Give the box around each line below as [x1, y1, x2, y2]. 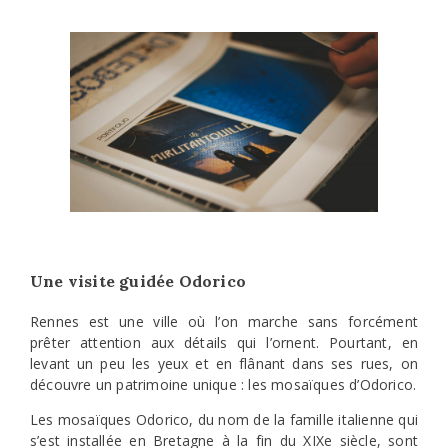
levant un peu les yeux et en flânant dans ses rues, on [30, 353, 418, 373]
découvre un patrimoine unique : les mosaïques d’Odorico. [30, 374, 417, 394]
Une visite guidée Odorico [30, 270, 246, 291]
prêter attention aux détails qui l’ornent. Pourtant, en [30, 332, 418, 352]
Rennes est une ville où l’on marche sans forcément [30, 311, 418, 331]
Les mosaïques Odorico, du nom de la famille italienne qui [30, 410, 418, 430]
